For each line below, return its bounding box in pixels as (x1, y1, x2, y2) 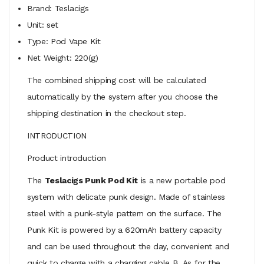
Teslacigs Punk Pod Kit (44, 175, 138, 185)
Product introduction (27, 153, 106, 163)
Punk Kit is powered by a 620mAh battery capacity (27, 225, 222, 235)
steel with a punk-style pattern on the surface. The (27, 208, 222, 218)
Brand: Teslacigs (27, 3, 89, 13)
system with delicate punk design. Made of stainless (27, 192, 226, 202)
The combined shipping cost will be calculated (27, 75, 206, 85)
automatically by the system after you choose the (27, 91, 218, 101)
